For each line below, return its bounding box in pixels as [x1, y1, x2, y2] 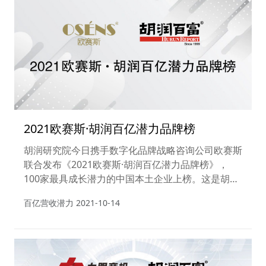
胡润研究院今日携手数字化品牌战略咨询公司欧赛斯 [24, 144, 242, 157]
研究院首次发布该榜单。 [24, 186, 128, 200]
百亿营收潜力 [24, 197, 74, 209]
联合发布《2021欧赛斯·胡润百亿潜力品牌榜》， [24, 158, 228, 172]
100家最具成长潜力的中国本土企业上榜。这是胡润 [24, 172, 239, 186]
